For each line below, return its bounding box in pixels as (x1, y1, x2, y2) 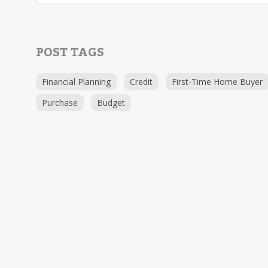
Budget (97, 97, 125, 108)
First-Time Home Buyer (172, 76, 263, 87)
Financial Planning (42, 76, 111, 87)
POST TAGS (36, 41, 104, 65)
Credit (130, 76, 153, 87)
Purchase (42, 97, 78, 108)
